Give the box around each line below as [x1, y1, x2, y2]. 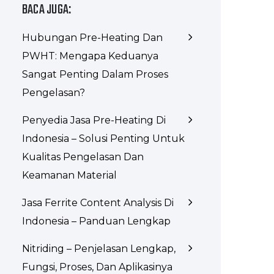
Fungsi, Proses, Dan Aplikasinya [22, 261, 172, 273]
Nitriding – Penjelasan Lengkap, [22, 243, 176, 254]
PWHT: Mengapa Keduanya [22, 50, 158, 62]
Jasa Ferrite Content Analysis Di [22, 197, 174, 209]
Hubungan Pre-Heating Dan [22, 32, 163, 43]
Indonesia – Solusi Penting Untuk [22, 133, 185, 144]
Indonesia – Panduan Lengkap [22, 215, 171, 227]
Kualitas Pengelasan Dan [22, 151, 144, 163]
